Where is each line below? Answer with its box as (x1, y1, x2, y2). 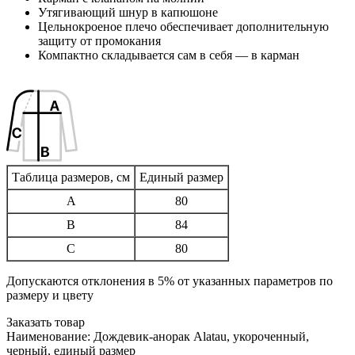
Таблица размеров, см (12, 170, 130, 184)
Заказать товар (6, 315, 85, 329)
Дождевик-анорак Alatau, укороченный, (94, 329, 309, 343)
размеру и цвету (6, 288, 94, 302)
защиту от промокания (38, 33, 161, 48)
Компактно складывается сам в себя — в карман (38, 48, 300, 62)
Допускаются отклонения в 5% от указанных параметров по (6, 273, 333, 288)
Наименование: (6, 329, 94, 343)
